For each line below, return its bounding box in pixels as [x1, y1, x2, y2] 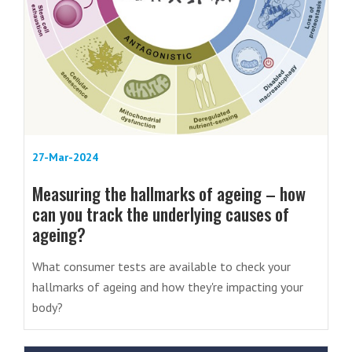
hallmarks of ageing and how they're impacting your [32, 279, 303, 295]
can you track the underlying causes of [32, 201, 289, 226]
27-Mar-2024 [32, 150, 98, 164]
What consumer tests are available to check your [32, 258, 291, 274]
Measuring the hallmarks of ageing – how [32, 181, 306, 206]
